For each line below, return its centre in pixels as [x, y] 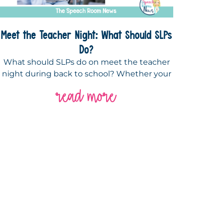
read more [87, 96]
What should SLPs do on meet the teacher [86, 62]
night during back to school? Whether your [86, 74]
